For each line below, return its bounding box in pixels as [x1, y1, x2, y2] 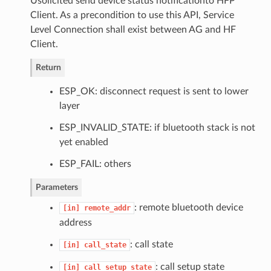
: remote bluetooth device [134, 202, 243, 212]
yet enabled [59, 137, 108, 147]
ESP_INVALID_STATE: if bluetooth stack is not [59, 122, 255, 132]
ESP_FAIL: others [59, 158, 131, 169]
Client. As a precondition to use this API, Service [30, 10, 234, 20]
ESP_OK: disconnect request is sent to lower [59, 86, 249, 96]
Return [35, 62, 61, 72]
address [59, 217, 92, 227]
